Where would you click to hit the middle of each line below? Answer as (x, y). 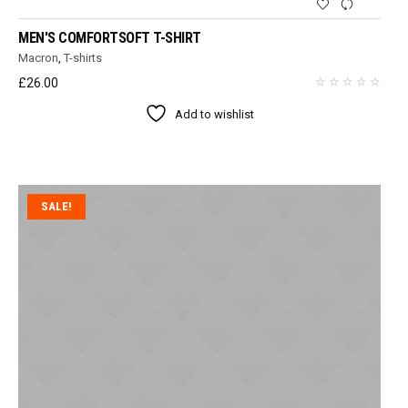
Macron (39, 58)
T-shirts (83, 58)
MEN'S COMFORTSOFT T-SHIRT (110, 38)
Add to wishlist (215, 115)
